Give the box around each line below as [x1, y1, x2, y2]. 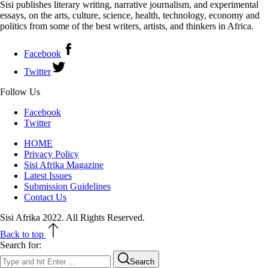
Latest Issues [24, 170, 72, 181]
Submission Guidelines [24, 181, 111, 191]
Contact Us [24, 191, 66, 202]
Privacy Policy [24, 148, 79, 159]
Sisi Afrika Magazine [24, 159, 103, 170]
